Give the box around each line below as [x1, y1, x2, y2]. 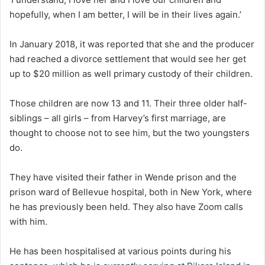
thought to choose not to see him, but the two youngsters [9, 127, 250, 138]
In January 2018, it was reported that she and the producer [9, 38, 254, 50]
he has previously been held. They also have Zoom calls [9, 201, 243, 212]
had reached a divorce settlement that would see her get [9, 53, 246, 64]
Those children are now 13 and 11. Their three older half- [9, 97, 247, 109]
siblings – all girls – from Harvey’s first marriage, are [9, 112, 226, 124]
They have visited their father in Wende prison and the [9, 171, 237, 183]
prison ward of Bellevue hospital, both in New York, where [9, 186, 252, 198]
